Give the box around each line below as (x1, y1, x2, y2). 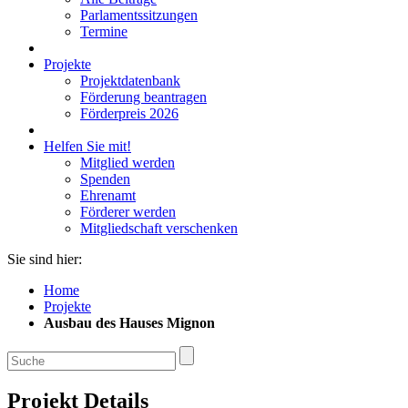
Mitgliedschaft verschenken (80, 220, 238, 236)
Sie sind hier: (7, 251, 82, 267)
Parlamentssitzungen (80, 7, 198, 23)
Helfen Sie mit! (44, 138, 131, 154)
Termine (80, 24, 127, 39)
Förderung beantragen (80, 89, 207, 105)
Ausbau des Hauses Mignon (44, 315, 215, 331)
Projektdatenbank (80, 73, 180, 88)
